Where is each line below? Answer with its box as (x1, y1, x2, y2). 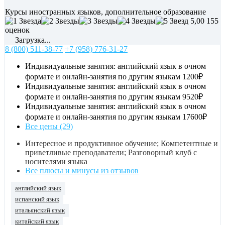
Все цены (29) (25, 122, 73, 131)
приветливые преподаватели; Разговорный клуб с (25, 148, 197, 157)
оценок (5, 25, 30, 34)
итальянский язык (15, 206, 65, 214)
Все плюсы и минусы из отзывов (25, 166, 139, 175)
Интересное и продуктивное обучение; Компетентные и (25, 139, 218, 148)
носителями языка (25, 157, 87, 166)
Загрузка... (13, 35, 51, 44)
